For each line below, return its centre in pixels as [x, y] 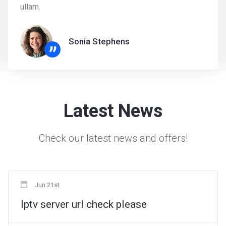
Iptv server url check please [84, 204]
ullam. [30, 7]
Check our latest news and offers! [113, 138]
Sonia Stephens [99, 41]
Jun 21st [47, 185]
